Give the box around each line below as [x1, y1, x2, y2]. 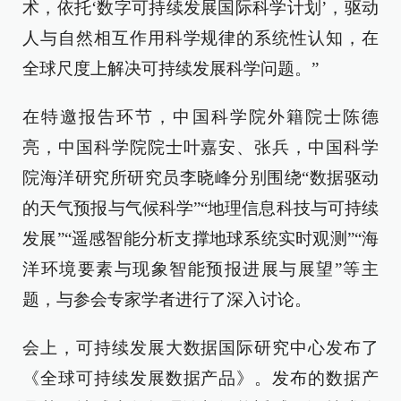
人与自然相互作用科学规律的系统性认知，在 [22, 29, 379, 47]
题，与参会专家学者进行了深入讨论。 [22, 290, 311, 309]
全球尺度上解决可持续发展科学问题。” [22, 59, 319, 78]
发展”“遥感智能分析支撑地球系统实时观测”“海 [22, 229, 379, 248]
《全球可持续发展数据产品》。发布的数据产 [22, 369, 379, 388]
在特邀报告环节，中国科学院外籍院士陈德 [22, 107, 379, 126]
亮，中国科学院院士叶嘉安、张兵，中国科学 [22, 138, 379, 157]
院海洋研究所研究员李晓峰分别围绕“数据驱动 [22, 168, 379, 187]
